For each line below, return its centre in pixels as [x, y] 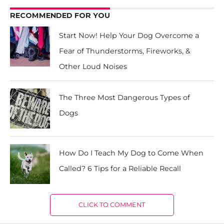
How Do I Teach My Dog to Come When [131, 153]
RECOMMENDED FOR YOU [60, 15]
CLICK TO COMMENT [112, 205]
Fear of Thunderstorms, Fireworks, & [125, 51]
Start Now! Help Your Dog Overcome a [129, 35]
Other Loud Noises [93, 66]
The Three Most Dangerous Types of [125, 97]
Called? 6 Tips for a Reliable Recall [120, 168]
